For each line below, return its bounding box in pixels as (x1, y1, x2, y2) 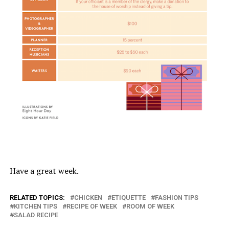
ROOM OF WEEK (126, 202, 174, 210)
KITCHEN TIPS (13, 202, 57, 210)
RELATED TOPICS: (9, 193, 65, 201)
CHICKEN (74, 193, 102, 201)
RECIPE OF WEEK (66, 202, 117, 210)
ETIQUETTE (111, 193, 146, 201)
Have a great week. (9, 165, 79, 176)
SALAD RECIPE (13, 211, 58, 219)
